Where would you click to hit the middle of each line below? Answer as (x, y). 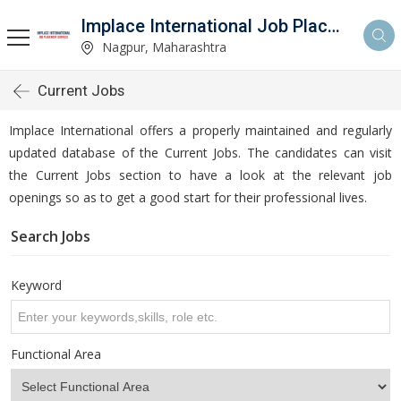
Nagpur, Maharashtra (162, 47)
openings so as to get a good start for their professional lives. (188, 197)
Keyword (36, 285)
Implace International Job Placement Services (334, 26)
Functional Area (56, 354)
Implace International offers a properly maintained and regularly (200, 130)
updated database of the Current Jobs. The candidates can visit (200, 153)
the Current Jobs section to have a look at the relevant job (200, 175)
